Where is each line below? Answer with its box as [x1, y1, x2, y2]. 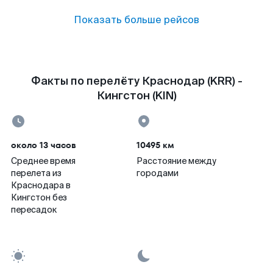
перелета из [11, 168, 62, 179]
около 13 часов [11, 139, 76, 151]
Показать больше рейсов [74, 13, 199, 26]
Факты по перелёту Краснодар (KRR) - [30, 74, 243, 88]
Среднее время [11, 155, 76, 166]
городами [136, 168, 179, 179]
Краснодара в [11, 180, 71, 191]
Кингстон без [11, 192, 67, 203]
